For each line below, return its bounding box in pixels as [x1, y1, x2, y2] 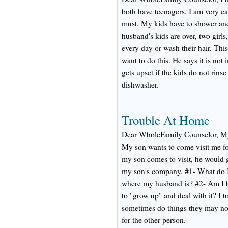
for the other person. [122, 215, 186, 225]
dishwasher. [122, 79, 159, 90]
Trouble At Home [122, 111, 210, 128]
